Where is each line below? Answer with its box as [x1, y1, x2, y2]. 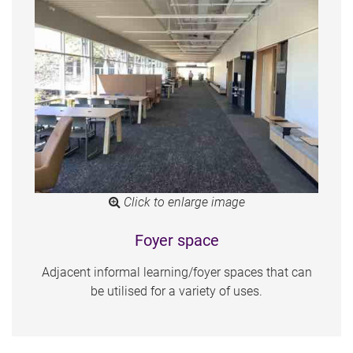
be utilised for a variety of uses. [91, 284, 262, 299]
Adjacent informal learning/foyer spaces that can [41, 265, 312, 281]
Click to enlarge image [120, 195, 245, 210]
